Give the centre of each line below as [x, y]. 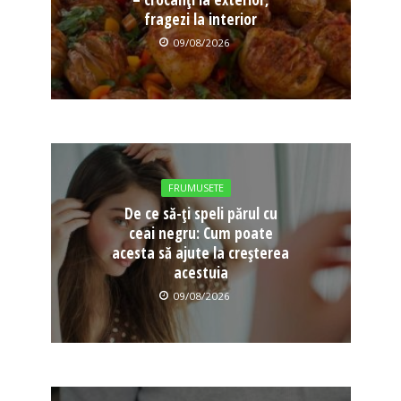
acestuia [200, 273]
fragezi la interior [200, 19]
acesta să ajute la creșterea [200, 253]
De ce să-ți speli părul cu [200, 214]
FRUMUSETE [196, 188]
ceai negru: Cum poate [200, 234]
